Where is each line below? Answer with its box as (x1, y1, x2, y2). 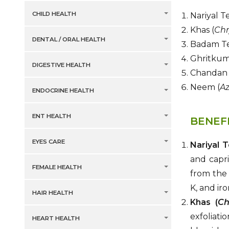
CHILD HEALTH (32, 10, 76, 18)
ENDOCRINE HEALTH (32, 87, 94, 95)
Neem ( (190, 82, 220, 93)
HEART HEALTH (32, 215, 80, 222)
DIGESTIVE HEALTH (32, 61, 90, 69)
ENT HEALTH (32, 112, 71, 120)
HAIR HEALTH (32, 189, 73, 197)
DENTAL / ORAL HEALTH (32, 36, 105, 43)
